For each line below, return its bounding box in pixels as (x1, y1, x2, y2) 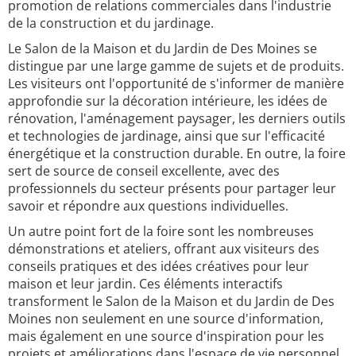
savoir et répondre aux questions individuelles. (8, 197, 288, 215)
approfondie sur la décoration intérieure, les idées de (8, 92, 327, 110)
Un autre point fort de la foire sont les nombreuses (8, 222, 314, 240)
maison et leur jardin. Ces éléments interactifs (8, 275, 283, 292)
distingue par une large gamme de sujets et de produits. (8, 57, 344, 75)
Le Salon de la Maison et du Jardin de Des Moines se (8, 40, 317, 57)
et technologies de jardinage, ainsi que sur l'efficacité (8, 127, 325, 145)
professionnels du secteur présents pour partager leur (8, 180, 336, 197)
